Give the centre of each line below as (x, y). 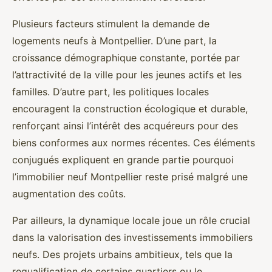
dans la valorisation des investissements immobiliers (132, 237)
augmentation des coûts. (69, 194)
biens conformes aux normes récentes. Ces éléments (134, 143)
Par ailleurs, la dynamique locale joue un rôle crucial (131, 220)
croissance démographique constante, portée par (126, 58)
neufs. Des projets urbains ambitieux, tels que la (122, 254)
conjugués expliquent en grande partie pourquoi (123, 160)
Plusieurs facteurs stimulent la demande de (111, 24)
